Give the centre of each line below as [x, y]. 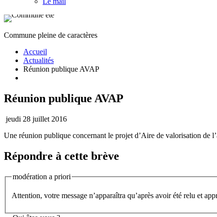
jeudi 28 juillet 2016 [35, 119]
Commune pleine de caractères [51, 35]
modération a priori [42, 176]
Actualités [39, 61]
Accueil [35, 52]
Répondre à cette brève [62, 156]
